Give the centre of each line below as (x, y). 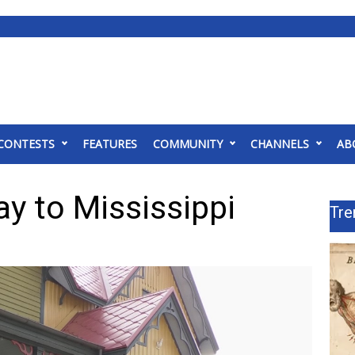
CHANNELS (280, 144)
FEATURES (110, 144)
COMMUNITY (188, 144)
